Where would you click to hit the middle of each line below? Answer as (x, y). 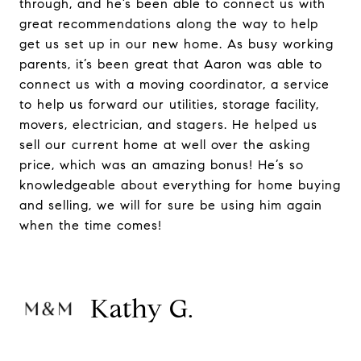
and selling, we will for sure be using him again (171, 205)
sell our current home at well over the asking (165, 145)
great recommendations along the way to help (169, 24)
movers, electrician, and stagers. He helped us (168, 124)
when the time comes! (91, 225)
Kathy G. (142, 309)
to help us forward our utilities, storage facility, (169, 104)
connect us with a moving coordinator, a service (174, 84)
